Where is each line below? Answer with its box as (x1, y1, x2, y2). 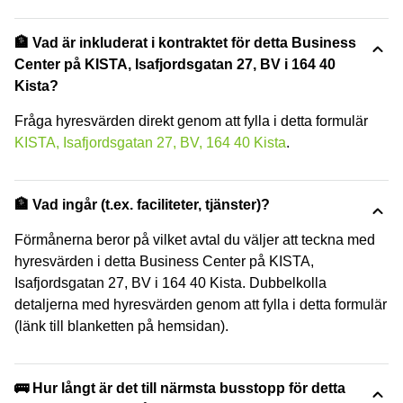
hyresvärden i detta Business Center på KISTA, (14, 253, 314, 269)
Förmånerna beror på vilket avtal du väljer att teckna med (14, 231, 375, 247)
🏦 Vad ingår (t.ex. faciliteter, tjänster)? (14, 196, 270, 212)
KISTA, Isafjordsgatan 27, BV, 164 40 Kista (14, 134, 286, 150)
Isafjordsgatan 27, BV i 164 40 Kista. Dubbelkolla (14, 274, 327, 291)
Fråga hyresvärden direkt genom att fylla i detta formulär (14, 112, 368, 129)
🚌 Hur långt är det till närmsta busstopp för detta (14, 380, 345, 396)
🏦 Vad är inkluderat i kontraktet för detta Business (14, 34, 356, 50)
